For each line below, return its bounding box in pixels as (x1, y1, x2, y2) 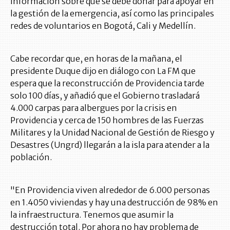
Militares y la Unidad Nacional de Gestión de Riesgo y (10, 127, 215, 138)
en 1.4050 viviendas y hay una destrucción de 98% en (10, 197, 218, 208)
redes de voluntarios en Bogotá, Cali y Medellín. (10, 21, 196, 31)
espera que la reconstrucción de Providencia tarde (10, 78, 204, 89)
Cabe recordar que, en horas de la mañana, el (10, 53, 182, 64)
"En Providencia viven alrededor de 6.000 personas (10, 185, 210, 196)
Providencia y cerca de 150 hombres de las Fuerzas (10, 115, 204, 126)
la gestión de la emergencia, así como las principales (10, 8, 214, 19)
